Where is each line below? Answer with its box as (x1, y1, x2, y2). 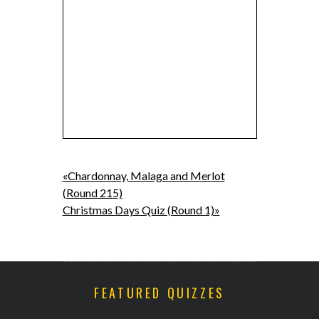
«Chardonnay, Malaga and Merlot (62, 168, 225, 182)
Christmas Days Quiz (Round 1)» (62, 202, 220, 216)
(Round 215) (62, 185, 122, 199)
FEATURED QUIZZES (94, 283, 225, 302)
